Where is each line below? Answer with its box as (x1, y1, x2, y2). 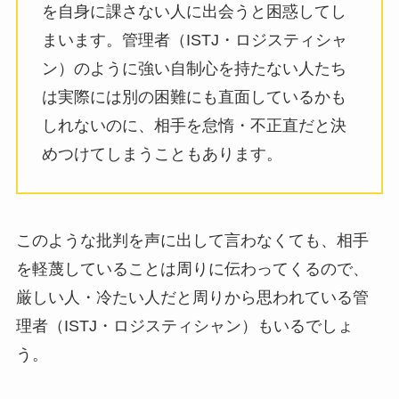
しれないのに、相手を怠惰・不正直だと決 (41, 116, 346, 134)
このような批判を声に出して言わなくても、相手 (15, 231, 369, 249)
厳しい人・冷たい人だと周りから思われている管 (15, 288, 369, 306)
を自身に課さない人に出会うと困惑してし (41, 2, 346, 20)
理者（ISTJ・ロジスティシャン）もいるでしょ (15, 316, 354, 335)
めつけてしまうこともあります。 (41, 144, 282, 163)
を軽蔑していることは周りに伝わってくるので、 (15, 259, 369, 278)
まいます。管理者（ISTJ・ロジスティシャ (41, 30, 347, 49)
